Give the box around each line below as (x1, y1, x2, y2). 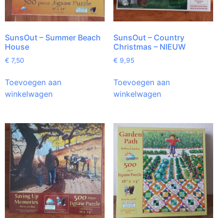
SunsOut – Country (113, 33, 184, 43)
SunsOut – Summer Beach (5, 33, 101, 43)
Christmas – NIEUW (113, 42, 186, 52)
